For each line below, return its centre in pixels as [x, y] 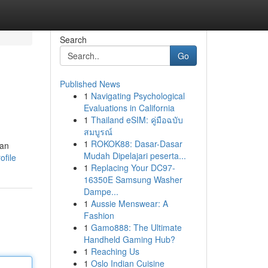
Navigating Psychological [138, 96]
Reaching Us [115, 251]
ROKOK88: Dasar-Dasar [136, 144]
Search [73, 39]
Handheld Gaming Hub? [129, 239]
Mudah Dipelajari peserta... [135, 156]
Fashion [99, 215]
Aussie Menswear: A [129, 203]
